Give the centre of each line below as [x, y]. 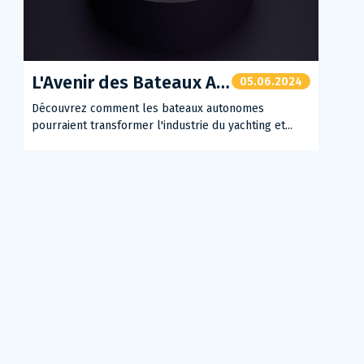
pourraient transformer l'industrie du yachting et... [162, 126]
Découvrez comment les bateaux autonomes [148, 108]
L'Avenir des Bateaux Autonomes [130, 82]
